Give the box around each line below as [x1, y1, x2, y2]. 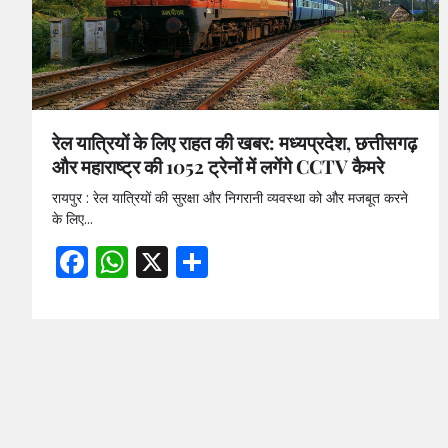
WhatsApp [128, 239, 293, 285]
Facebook [88, 239, 240, 285]
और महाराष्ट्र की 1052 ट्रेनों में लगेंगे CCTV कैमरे [52, 153, 384, 180]
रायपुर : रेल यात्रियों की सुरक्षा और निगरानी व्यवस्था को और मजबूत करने [52, 188, 408, 209]
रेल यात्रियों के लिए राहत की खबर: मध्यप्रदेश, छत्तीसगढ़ [52, 129, 417, 156]
